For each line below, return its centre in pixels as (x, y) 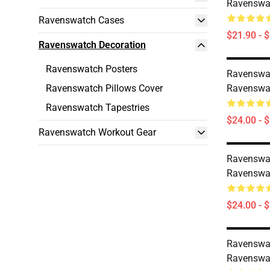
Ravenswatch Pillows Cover (104, 88)
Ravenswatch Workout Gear (97, 132)
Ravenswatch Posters (92, 69)
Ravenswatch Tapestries (98, 108)
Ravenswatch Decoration (92, 45)
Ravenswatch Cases (81, 20)
